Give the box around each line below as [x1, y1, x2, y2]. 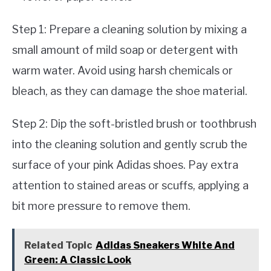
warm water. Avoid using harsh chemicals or [12, 64, 233, 77]
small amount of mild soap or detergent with [12, 43, 238, 56]
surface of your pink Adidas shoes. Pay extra [12, 158, 238, 171]
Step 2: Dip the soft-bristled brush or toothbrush [12, 117, 256, 130]
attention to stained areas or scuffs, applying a [12, 178, 249, 192]
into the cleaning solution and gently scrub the [12, 137, 247, 151]
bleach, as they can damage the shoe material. [12, 84, 247, 97]
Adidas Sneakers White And [96, 239, 235, 251]
